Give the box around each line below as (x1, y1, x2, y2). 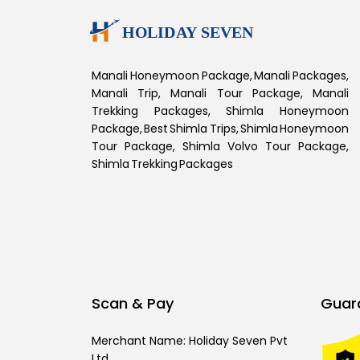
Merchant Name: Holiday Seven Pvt (92, 333, 288, 349)
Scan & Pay (92, 293, 174, 313)
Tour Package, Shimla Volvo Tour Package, (92, 138, 349, 154)
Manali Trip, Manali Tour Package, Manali (92, 85, 349, 101)
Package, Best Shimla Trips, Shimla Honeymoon (92, 121, 349, 137)
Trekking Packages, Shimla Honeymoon (92, 103, 349, 119)
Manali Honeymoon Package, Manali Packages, (92, 67, 349, 84)
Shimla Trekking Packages (92, 156, 233, 172)
